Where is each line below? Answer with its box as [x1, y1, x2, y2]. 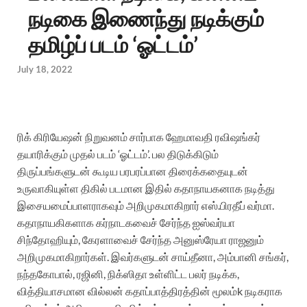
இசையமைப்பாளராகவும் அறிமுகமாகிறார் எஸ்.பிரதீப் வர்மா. [17, 198, 274, 212]
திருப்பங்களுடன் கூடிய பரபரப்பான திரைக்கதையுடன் [17, 164, 248, 177]
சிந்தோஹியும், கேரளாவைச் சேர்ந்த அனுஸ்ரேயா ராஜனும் [17, 232, 264, 246]
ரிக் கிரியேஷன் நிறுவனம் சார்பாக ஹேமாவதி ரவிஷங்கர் [17, 130, 260, 143]
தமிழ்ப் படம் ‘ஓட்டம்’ [28, 31, 198, 58]
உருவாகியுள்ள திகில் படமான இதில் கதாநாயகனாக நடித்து [17, 181, 275, 195]
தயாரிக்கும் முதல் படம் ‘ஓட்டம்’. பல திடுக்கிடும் [17, 147, 219, 160]
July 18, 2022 [17, 63, 73, 75]
